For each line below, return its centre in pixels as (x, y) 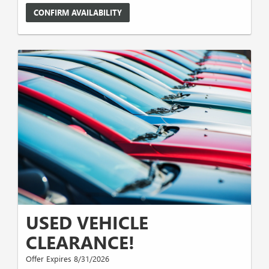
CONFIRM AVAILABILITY (78, 13)
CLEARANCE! (80, 242)
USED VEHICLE (87, 222)
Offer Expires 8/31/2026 (68, 259)
